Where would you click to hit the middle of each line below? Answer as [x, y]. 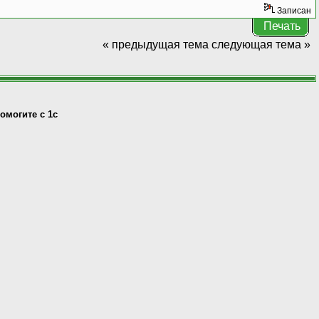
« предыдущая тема [155, 44]
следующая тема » [261, 44]
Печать [282, 26]
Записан [293, 10]
